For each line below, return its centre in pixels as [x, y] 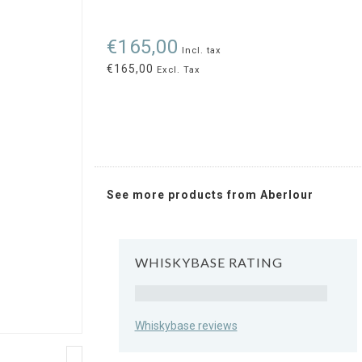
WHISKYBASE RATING [208, 262]
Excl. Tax [177, 70]
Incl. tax [201, 51]
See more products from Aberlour [210, 195]
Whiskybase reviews [186, 325]
